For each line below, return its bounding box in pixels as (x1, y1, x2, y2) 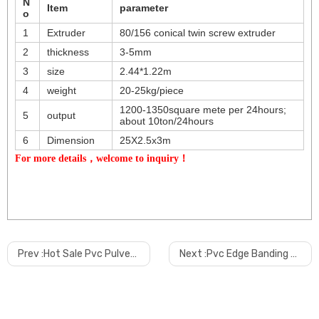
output (47, 110, 75, 122)
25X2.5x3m (120, 135, 171, 147)
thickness (47, 46, 89, 58)
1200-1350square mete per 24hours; (120, 104, 286, 116)
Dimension (47, 135, 95, 147)
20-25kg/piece (120, 85, 184, 97)
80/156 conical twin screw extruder (120, 27, 276, 39)
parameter (120, 2, 168, 14)
